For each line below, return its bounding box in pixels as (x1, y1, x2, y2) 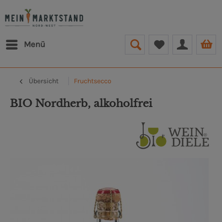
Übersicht (29, 77, 58, 85)
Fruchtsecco (74, 77, 111, 85)
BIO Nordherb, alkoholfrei (10, 97, 153, 110)
